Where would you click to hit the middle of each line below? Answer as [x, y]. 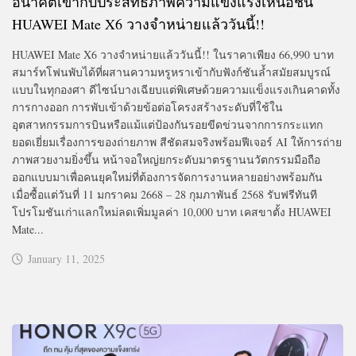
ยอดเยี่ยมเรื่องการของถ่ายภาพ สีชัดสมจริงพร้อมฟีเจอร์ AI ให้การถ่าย [177, 141]
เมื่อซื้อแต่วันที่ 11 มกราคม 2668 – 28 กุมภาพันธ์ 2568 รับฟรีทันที [164, 194]
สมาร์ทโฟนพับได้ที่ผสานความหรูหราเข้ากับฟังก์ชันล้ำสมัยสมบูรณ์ [171, 72]
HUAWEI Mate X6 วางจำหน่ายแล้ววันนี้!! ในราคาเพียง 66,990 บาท [173, 54]
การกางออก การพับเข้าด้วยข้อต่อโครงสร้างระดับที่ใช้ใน [147, 106]
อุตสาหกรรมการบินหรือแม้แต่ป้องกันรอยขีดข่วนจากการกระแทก [167, 124]
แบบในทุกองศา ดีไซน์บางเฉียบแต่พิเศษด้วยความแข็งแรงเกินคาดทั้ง [176, 89]
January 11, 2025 [66, 258]
